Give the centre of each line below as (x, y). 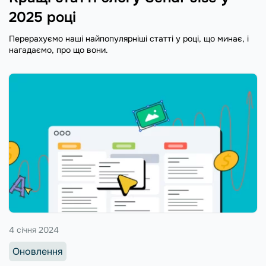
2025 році (42, 17)
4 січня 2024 (34, 229)
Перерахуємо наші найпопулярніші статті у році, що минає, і (129, 38)
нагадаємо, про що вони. (58, 50)
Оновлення (38, 251)
